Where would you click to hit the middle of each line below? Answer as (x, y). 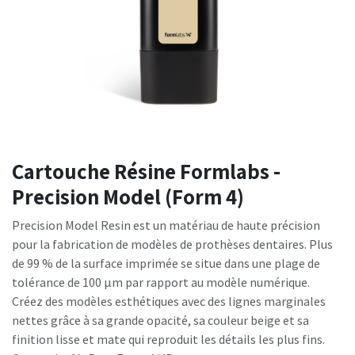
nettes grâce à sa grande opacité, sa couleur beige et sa (160, 321)
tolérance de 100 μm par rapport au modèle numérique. (161, 282)
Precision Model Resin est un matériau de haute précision (166, 225)
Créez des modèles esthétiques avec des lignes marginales (169, 302)
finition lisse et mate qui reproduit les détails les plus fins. (168, 340)
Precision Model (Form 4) (128, 197)
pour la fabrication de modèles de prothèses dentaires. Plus (172, 244)
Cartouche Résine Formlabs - (146, 172)
